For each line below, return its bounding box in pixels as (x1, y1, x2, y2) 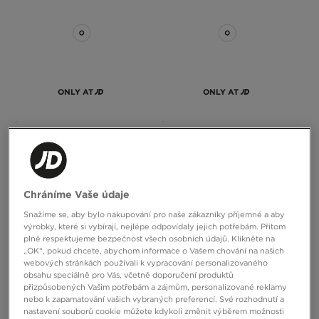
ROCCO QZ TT (9, 147, 65, 157)
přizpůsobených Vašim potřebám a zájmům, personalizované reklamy (23, 282, 288, 293)
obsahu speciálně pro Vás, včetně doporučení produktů (23, 270, 234, 281)
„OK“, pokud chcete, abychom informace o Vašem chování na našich (23, 246, 285, 256)
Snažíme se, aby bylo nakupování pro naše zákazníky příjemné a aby (23, 209, 286, 220)
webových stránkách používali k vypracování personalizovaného (23, 258, 268, 268)
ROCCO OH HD (154, 147, 213, 157)
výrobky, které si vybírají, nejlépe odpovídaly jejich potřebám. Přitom (23, 221, 286, 232)
